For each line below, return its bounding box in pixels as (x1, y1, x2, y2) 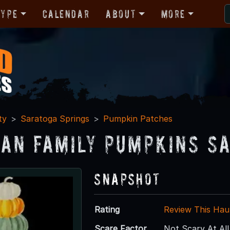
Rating (94, 204, 120, 215)
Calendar (43, 7, 90, 20)
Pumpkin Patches (103, 113, 172, 124)
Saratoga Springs (21, 113, 89, 124)
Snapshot (94, 169, 161, 188)
